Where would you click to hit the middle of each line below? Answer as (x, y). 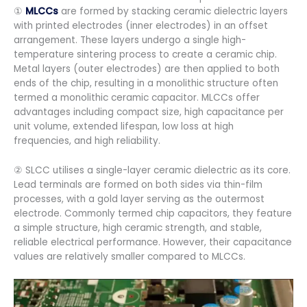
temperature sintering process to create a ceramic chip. (145, 54)
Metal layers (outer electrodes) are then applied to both (147, 69)
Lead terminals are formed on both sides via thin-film (138, 184)
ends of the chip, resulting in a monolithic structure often (146, 83)
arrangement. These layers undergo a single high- (130, 40)
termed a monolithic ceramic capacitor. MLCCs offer (137, 97)
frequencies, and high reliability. (87, 140)
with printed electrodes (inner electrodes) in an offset (141, 25)
